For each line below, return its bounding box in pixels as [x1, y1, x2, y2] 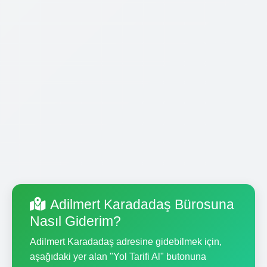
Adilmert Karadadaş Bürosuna [50, 196, 234, 212]
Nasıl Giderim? [30, 213, 121, 229]
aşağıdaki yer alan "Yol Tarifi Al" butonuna [30, 251, 206, 262]
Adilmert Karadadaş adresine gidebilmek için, [30, 236, 222, 247]
